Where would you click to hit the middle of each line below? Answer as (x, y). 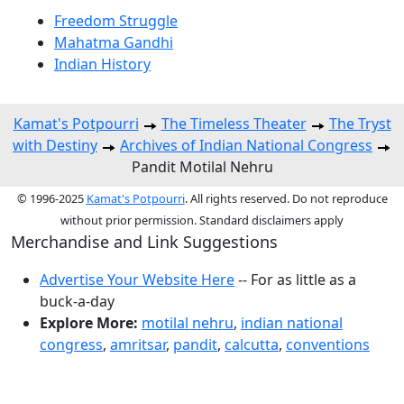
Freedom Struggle (116, 21)
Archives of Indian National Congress (246, 146)
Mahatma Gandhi (114, 43)
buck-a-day (77, 302)
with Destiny (55, 146)
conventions (328, 345)
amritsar (138, 345)
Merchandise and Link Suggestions (144, 242)
